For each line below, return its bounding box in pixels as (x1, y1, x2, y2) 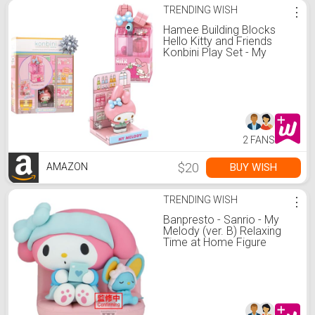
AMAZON (44, 161, 88, 173)
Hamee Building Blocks (163, 23, 276, 37)
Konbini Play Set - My (163, 46, 266, 59)
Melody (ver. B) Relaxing (163, 224, 281, 238)
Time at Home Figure (163, 236, 266, 249)
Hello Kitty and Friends (163, 34, 272, 48)
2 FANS (243, 134, 275, 146)
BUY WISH (230, 161, 277, 174)
